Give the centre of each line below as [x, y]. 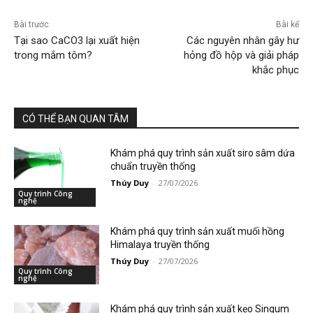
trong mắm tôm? [53, 56]
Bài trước [31, 25]
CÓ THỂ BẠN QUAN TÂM [75, 119]
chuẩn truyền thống [153, 167]
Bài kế [287, 25]
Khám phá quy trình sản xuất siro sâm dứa [203, 153]
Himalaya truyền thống [160, 244]
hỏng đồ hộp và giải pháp [241, 56]
